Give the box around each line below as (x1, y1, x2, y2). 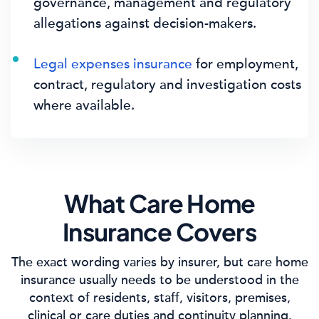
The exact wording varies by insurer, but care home (11, 254, 308, 270)
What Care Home (63, 188, 256, 219)
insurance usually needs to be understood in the (20, 272, 299, 288)
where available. (33, 97, 135, 113)
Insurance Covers (63, 216, 256, 247)
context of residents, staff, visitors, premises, (28, 290, 291, 305)
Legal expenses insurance (33, 56, 192, 72)
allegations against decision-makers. (33, 15, 256, 31)
